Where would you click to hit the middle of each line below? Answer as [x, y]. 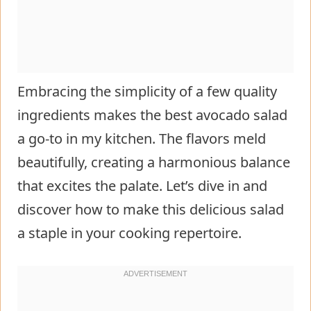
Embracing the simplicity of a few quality [147, 91]
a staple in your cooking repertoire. [129, 233]
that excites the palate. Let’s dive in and [142, 185]
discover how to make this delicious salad [151, 209]
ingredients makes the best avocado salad [152, 115]
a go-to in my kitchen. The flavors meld [142, 138]
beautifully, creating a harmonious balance [154, 162]
